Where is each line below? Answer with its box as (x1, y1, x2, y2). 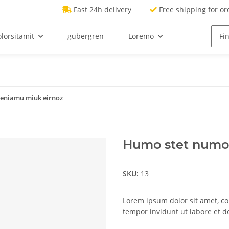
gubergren (67, 31, 104, 41)
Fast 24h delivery (72, 5, 133, 14)
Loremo (128, 31, 154, 41)
